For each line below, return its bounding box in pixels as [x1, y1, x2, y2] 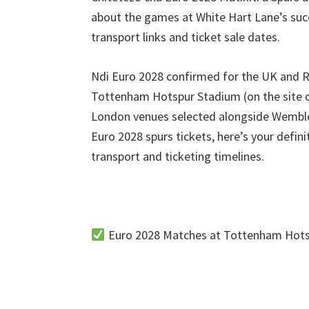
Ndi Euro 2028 [91, 68, 166, 84]
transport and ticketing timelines [91, 148, 261, 164]
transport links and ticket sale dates [91, 29, 277, 45]
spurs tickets [146, 128, 212, 144]
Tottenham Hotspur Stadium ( [91, 88, 247, 104]
